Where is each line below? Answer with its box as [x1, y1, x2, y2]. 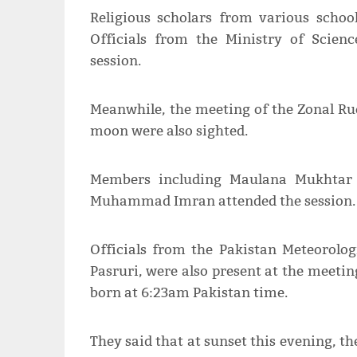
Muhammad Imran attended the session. [89, 193, 355, 210]
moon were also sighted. [89, 123, 248, 140]
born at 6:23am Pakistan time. [89, 284, 288, 302]
